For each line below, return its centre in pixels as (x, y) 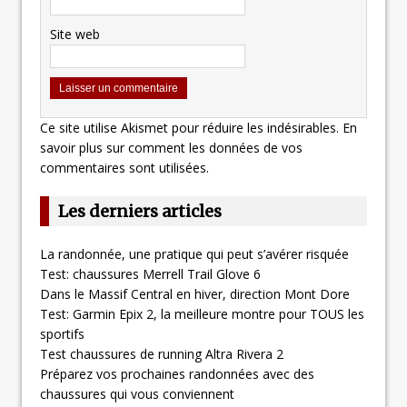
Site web (75, 35)
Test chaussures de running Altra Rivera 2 (162, 354)
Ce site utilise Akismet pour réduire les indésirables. (191, 128)
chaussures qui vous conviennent (137, 394)
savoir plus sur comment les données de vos (171, 148)
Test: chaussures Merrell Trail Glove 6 (150, 274)
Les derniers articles (140, 212)
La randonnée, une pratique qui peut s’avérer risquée (194, 254)
